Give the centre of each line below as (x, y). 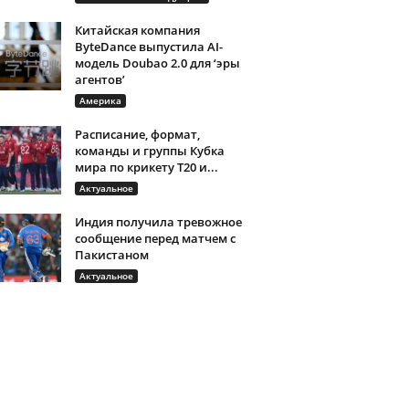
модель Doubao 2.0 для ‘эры (157, 63)
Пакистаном (111, 255)
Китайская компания (137, 30)
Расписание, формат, (137, 134)
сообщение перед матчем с (155, 238)
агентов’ (100, 79)
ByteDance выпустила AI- (148, 47)
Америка (100, 100)
